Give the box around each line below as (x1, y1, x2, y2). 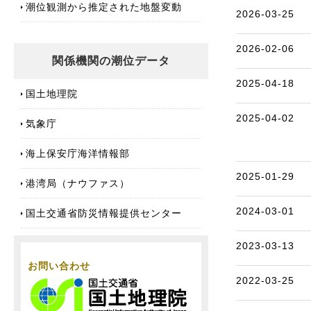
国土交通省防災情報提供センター (26, 207, 182, 219)
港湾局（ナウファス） (26, 177, 130, 189)
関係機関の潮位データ (52, 54, 170, 67)
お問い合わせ (28, 260, 90, 271)
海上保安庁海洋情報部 (26, 147, 130, 159)
